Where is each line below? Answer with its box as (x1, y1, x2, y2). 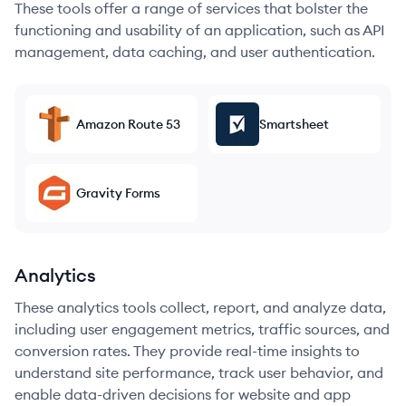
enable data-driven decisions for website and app (14, 385, 351, 403)
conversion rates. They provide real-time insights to (14, 342, 360, 360)
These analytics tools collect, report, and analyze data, (14, 298, 386, 316)
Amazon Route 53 (76, 116, 180, 132)
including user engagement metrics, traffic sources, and (14, 320, 390, 338)
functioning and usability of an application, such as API (14, 21, 385, 39)
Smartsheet (259, 116, 329, 132)
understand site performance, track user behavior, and (14, 363, 383, 382)
